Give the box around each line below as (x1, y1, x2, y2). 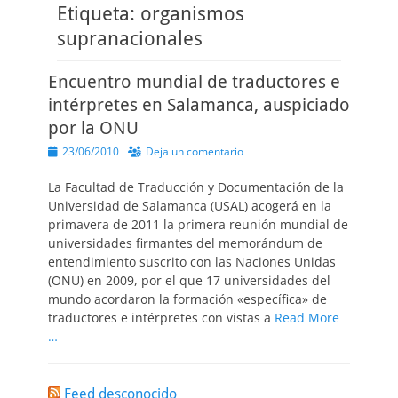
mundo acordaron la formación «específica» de (48, 291, 327, 307)
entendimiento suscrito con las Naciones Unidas (48, 253, 336, 270)
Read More (275, 309, 339, 326)
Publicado (47, 143, 95, 158)
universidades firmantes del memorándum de (48, 235, 322, 251)
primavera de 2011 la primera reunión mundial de (48, 216, 348, 233)
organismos (140, 3, 244, 25)
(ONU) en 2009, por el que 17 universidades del (48, 272, 330, 289)
